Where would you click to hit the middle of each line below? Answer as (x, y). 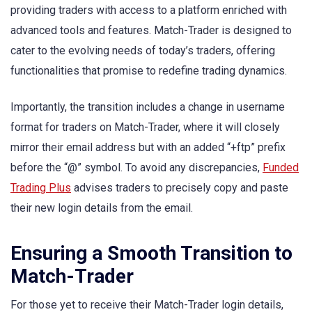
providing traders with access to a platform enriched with (149, 10)
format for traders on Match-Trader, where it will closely (145, 127)
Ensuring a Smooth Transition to (151, 253)
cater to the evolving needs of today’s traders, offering (143, 51)
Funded (281, 168)
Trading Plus (41, 188)
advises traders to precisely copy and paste (180, 188)
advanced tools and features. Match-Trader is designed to (151, 31)
